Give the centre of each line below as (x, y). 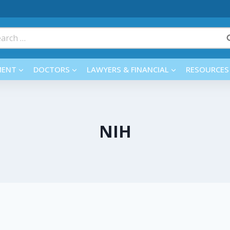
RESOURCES (207, 69)
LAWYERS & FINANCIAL (128, 69)
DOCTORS (51, 69)
